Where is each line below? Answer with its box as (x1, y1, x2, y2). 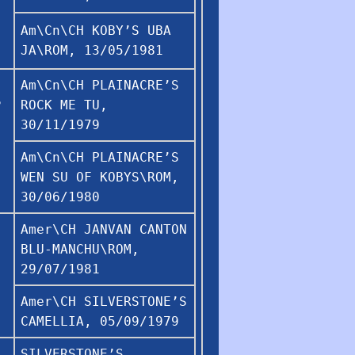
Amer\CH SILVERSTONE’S (21, 293, 187, 309)
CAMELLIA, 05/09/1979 (21, 313, 179, 329)
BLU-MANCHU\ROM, (21, 241, 139, 257)
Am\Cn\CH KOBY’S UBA (21, 22, 171, 38)
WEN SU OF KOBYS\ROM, (21, 169, 179, 185)
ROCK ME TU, (21, 97, 108, 113)
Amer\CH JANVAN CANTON (21, 221, 187, 237)
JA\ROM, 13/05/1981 (21, 42, 163, 58)
